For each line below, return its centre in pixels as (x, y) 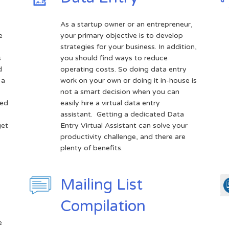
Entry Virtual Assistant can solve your (124, 125)
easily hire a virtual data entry (110, 103)
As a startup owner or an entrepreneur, (126, 24)
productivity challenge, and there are (123, 136)
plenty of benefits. (92, 148)
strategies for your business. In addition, (128, 47)
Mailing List (101, 185)
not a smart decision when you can (120, 91)
